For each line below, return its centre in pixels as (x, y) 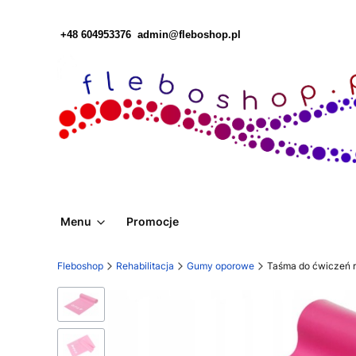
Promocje (153, 222)
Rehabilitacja (145, 266)
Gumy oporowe (221, 266)
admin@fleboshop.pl (189, 35)
